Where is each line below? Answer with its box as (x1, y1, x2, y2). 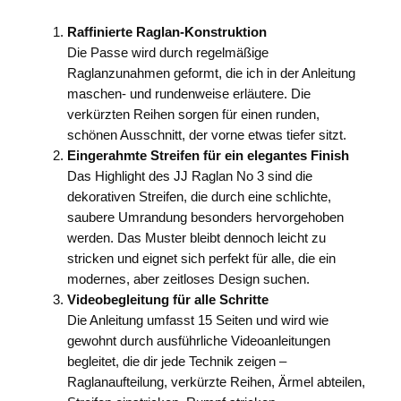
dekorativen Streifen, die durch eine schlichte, (66, 190, 331, 205)
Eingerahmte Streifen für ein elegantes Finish (66, 149, 349, 164)
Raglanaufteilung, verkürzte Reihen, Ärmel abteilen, (66, 375, 365, 390)
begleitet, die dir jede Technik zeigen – (66, 354, 286, 370)
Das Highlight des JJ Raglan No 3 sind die (66, 169, 312, 184)
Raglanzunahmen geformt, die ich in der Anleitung (66, 66, 355, 81)
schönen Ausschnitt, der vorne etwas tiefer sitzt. (66, 128, 346, 143)
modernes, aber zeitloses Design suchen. (66, 272, 310, 287)
